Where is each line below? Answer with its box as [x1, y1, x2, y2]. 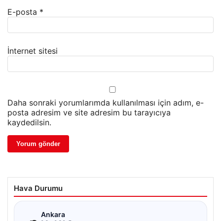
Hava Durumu [14, 184, 63, 193]
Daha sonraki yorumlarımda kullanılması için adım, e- [7, 98, 204, 108]
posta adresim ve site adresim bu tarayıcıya [7, 108, 171, 118]
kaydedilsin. [7, 117, 51, 128]
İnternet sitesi [7, 46, 58, 56]
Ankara [41, 210, 65, 219]
